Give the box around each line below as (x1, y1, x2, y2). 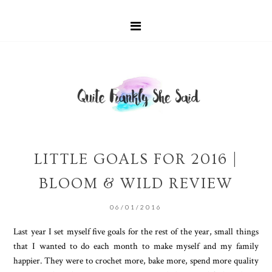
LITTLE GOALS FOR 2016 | (34, 150, 238, 168)
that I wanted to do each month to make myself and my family (13, 239, 259, 252)
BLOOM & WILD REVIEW (39, 174, 233, 192)
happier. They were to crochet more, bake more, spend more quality (13, 254, 259, 267)
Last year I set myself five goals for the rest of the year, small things (13, 225, 259, 237)
